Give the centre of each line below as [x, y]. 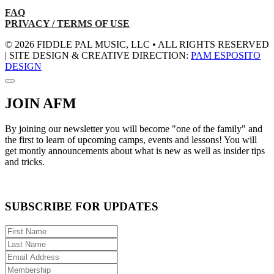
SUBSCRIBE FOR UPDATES [82, 207]
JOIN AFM [41, 103]
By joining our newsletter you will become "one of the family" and [134, 129]
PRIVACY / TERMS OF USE [67, 23]
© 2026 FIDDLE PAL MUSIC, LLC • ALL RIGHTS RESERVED [137, 44]
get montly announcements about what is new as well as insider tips [135, 151]
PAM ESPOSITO [226, 55]
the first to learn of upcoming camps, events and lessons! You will [131, 140]
